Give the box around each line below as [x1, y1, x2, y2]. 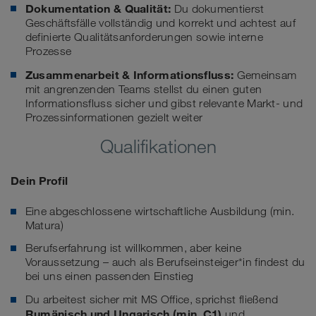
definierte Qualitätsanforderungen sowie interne [25, 30, 263, 44]
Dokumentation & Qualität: [25, 1, 174, 16]
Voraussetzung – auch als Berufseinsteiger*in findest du [25, 255, 305, 269]
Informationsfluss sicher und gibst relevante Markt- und [25, 96, 303, 110]
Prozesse [25, 44, 72, 59]
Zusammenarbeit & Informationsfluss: [25, 67, 237, 82]
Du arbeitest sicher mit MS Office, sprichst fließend [25, 293, 279, 307]
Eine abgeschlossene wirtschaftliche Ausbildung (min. [25, 204, 295, 218]
